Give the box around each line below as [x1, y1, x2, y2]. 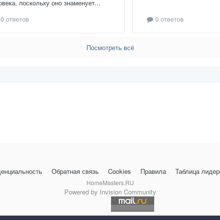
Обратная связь [51, 166, 99, 176]
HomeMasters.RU [86, 178, 134, 187]
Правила [140, 166, 166, 176]
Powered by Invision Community [64, 187, 156, 196]
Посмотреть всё [86, 43, 134, 53]
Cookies [108, 166, 131, 176]
